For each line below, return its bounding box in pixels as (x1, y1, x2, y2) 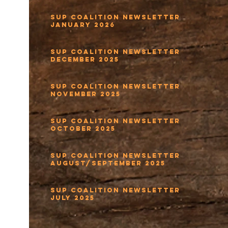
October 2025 (50, 125, 116, 132)
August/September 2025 (50, 159, 165, 167)
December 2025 (50, 55, 119, 63)
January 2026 (50, 21, 115, 28)
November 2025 (50, 90, 121, 98)
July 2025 (50, 194, 95, 202)
